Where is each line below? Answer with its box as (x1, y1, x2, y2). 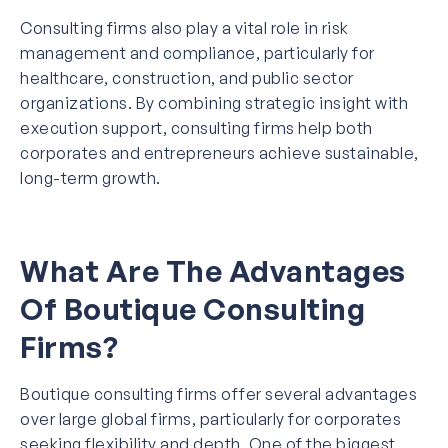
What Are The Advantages (20, 251, 406, 289)
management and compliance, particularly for (20, 42, 375, 63)
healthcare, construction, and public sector (20, 67, 354, 88)
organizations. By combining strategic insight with (20, 92, 408, 113)
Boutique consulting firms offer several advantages (20, 383, 417, 404)
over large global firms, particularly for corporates (20, 408, 401, 429)
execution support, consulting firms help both (20, 117, 373, 138)
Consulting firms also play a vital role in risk (20, 17, 349, 38)
